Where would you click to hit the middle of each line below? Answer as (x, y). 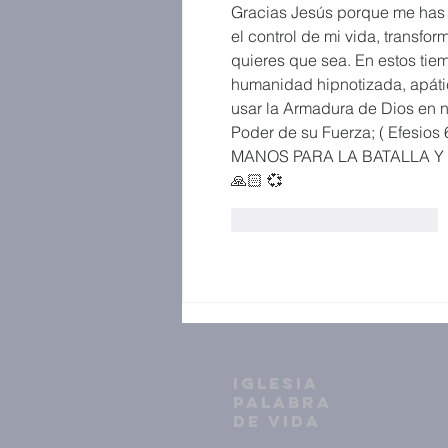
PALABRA (282, 402)
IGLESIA (276, 383)
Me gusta (291, 219)
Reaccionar (401, 219)
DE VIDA (277, 421)
